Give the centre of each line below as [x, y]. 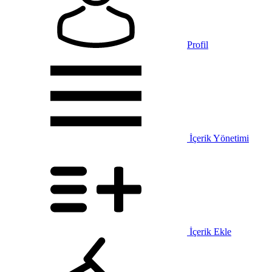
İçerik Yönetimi [218, 138]
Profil [198, 45]
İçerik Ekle [209, 232]
